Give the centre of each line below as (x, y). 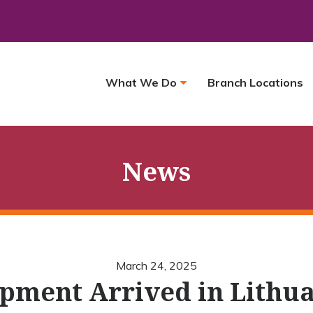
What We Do (141, 82)
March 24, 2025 (156, 265)
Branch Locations (255, 82)
